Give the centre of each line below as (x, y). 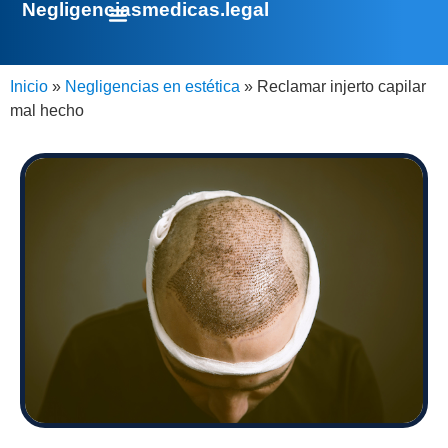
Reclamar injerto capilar (341, 86)
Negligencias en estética (152, 86)
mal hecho (47, 110)
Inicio (29, 86)
